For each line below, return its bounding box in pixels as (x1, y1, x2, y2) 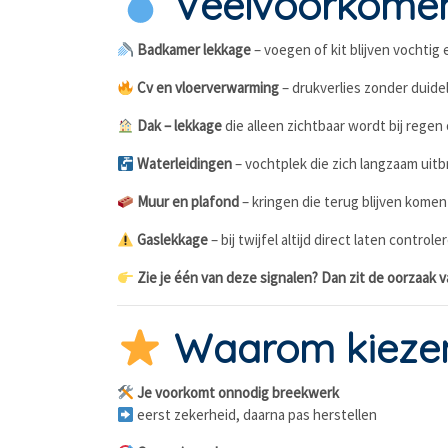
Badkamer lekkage (134, 40, 252, 59)
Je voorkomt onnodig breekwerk (134, 383, 340, 402)
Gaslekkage (134, 230, 209, 249)
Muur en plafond (134, 192, 240, 211)
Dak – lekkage (134, 116, 223, 135)
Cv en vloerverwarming (134, 78, 280, 97)
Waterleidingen (134, 154, 236, 173)
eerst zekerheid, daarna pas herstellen (134, 405, 378, 424)
